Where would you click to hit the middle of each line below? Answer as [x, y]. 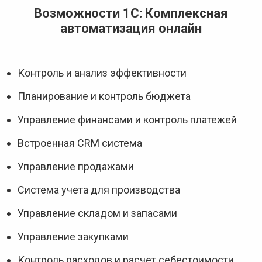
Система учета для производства [99, 190]
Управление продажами [76, 166]
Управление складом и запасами [97, 213]
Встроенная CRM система [80, 143]
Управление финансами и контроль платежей [127, 120]
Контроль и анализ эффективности [102, 73]
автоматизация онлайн [131, 28]
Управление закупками [73, 237]
